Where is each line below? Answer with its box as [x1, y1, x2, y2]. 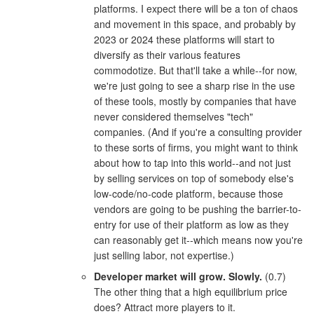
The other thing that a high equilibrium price [93, 285, 287, 299]
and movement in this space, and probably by [93, 16, 296, 31]
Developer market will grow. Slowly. [93, 269, 262, 284]
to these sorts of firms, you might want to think [93, 139, 298, 154]
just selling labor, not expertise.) [93, 247, 234, 262]
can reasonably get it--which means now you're [93, 232, 303, 247]
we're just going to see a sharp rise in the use [93, 78, 295, 93]
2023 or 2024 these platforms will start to [93, 32, 275, 46]
